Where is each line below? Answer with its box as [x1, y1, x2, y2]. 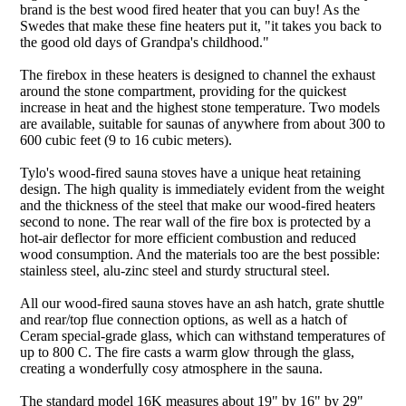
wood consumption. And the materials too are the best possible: [20, 246, 380, 263]
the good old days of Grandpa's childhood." [20, 34, 269, 51]
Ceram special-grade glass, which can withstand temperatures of [20, 328, 385, 344]
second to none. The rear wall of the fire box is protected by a [20, 214, 371, 230]
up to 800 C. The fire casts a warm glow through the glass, [20, 344, 354, 361]
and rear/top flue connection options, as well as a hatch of [20, 312, 347, 328]
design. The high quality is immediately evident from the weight [20, 181, 384, 198]
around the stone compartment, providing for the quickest [20, 83, 346, 100]
